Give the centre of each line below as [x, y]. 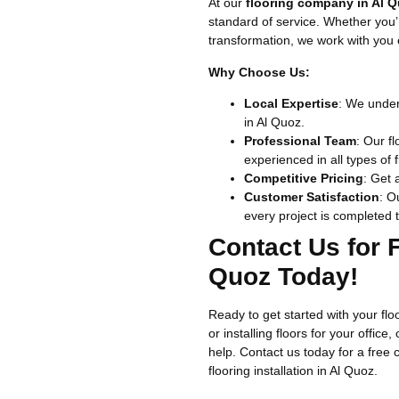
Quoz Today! [283, 277]
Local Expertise [291, 104]
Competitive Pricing [304, 179]
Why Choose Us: [259, 72]
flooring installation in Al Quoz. [293, 371]
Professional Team [300, 141]
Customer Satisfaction [312, 197]
